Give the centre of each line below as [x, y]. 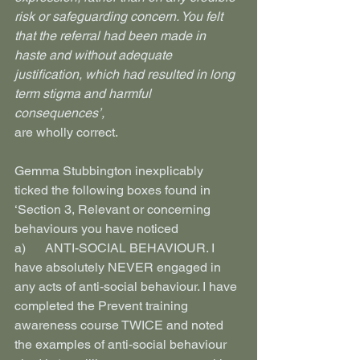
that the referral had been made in [112, 36]
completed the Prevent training [103, 306]
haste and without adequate [95, 55]
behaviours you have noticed [96, 229]
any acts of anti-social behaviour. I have [127, 286]
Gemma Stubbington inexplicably [110, 171]
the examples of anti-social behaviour [124, 344]
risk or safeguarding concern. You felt [120, 16]
